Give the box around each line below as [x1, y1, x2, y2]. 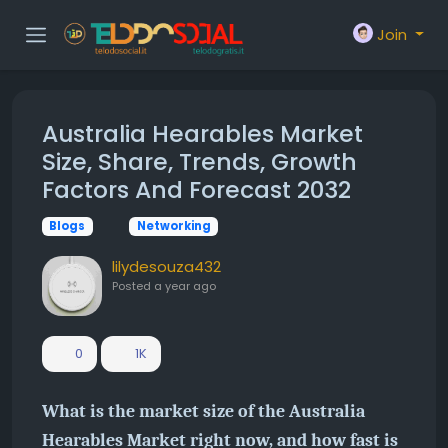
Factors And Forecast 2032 [42, 173, 351, 206]
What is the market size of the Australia [42, 401, 365, 422]
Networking [136, 218, 211, 234]
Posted [112, 278, 154, 294]
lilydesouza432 [112, 256, 221, 277]
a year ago [154, 278, 216, 294]
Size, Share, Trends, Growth [42, 145, 357, 178]
